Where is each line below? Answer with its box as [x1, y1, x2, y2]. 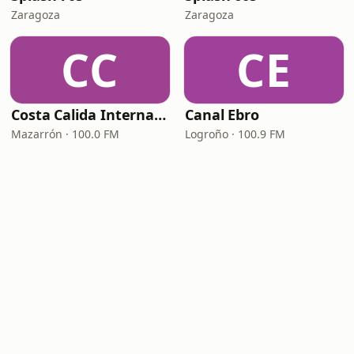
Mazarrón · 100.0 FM [11, 126, 119, 141]
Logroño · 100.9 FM [185, 126, 285, 141]
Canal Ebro [185, 105, 260, 124]
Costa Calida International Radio [154, 105, 167, 124]
